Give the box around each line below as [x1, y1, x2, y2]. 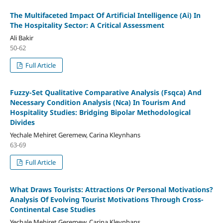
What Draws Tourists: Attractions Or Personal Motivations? [9, 184, 213, 194]
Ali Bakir [9, 33, 33, 42]
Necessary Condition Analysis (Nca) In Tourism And [9, 97, 186, 107]
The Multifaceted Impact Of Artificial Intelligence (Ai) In [9, 10, 201, 20]
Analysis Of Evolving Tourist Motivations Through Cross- [9, 194, 204, 204]
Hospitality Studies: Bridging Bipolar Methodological [9, 107, 191, 117]
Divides [9, 117, 35, 127]
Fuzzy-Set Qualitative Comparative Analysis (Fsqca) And [9, 87, 202, 97]
